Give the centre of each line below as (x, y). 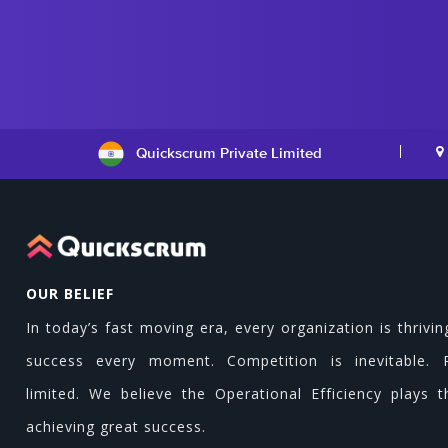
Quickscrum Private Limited (229, 152)
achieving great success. (116, 426)
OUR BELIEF (70, 293)
